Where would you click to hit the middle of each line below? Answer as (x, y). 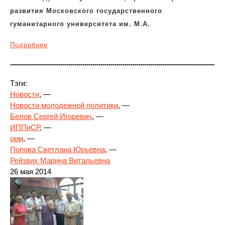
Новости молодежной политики (64, 105)
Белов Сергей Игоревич (51, 116)
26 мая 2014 (31, 172)
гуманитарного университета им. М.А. (80, 24)
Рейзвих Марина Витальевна (60, 160)
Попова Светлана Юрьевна (58, 149)
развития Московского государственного (86, 11)
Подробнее (29, 45)
